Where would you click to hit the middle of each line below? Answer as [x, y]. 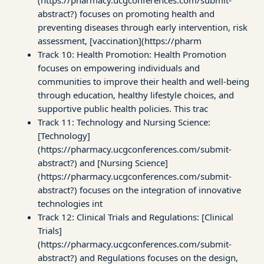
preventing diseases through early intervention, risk [143, 27]
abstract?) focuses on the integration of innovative [139, 189]
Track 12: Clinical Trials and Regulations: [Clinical [136, 217]
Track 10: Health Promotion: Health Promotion [132, 54]
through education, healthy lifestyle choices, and [136, 95]
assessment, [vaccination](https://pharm [120, 40]
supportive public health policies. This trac [123, 108]
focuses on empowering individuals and [119, 67]
